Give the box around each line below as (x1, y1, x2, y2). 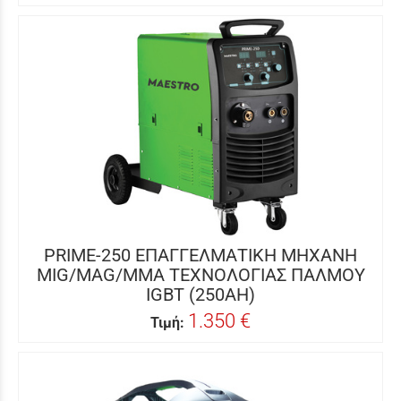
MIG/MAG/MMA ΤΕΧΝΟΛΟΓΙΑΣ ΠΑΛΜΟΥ (36, 264, 365, 286)
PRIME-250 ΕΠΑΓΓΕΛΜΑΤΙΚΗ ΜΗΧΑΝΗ (44, 244, 357, 266)
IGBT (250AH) (146, 284, 255, 305)
